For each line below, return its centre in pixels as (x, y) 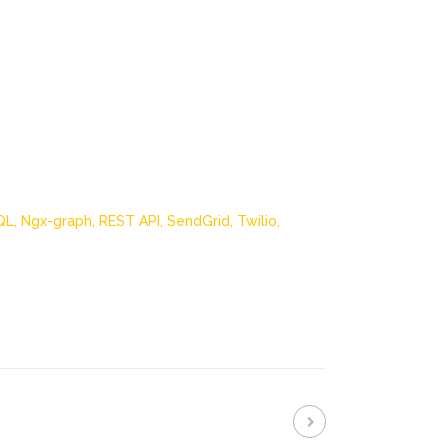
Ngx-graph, (60, 221)
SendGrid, (202, 221)
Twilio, (258, 221)
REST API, (133, 221)
